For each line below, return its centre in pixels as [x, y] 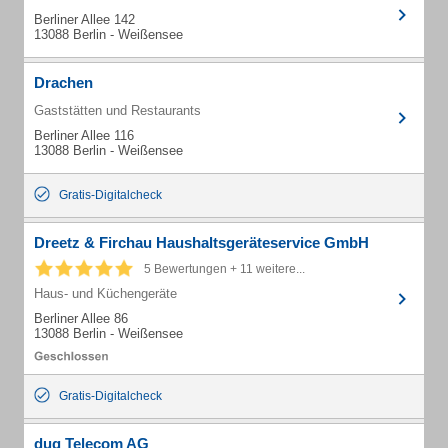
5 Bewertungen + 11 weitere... [224, 269]
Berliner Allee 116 [84, 135]
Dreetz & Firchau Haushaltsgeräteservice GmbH [201, 242]
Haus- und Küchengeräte [105, 293]
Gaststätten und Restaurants [117, 110]
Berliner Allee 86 [81, 318]
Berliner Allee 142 [84, 19]
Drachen [63, 82]
